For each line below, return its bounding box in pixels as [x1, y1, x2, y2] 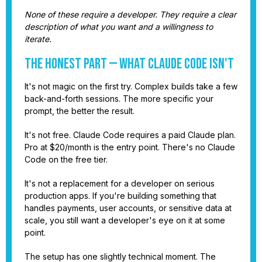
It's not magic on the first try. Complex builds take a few [25, 81, 237, 91]
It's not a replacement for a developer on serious [25, 178, 215, 188]
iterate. [25, 33, 51, 44]
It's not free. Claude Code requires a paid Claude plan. [25, 129, 236, 140]
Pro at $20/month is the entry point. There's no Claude [25, 142, 235, 152]
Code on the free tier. [25, 154, 108, 164]
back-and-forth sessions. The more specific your [25, 93, 213, 104]
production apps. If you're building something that [25, 190, 216, 201]
